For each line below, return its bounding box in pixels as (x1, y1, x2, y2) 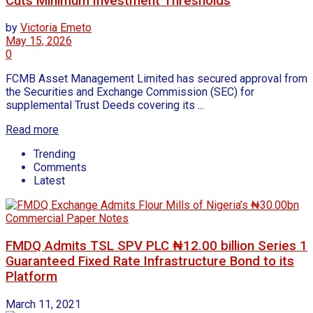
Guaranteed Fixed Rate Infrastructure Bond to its (6, 254, 294, 270)
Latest (34, 174, 65, 188)
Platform (6, 269, 57, 285)
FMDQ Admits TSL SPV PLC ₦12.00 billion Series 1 (6, 238, 307, 254)
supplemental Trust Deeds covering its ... (6, 99, 204, 112)
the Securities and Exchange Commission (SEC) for (6, 85, 254, 99)
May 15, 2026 (6, 34, 72, 48)
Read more (6, 123, 59, 137)
